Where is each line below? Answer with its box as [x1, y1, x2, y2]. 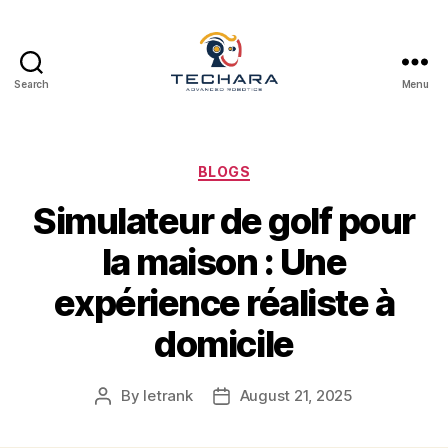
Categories [223, 156, 312, 178]
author [102, 409, 149, 429]
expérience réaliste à [53, 281, 395, 326]
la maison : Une [101, 240, 347, 285]
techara [223, 90, 288, 112]
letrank [143, 386, 193, 406]
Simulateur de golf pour [33, 199, 415, 244]
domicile [154, 322, 294, 367]
